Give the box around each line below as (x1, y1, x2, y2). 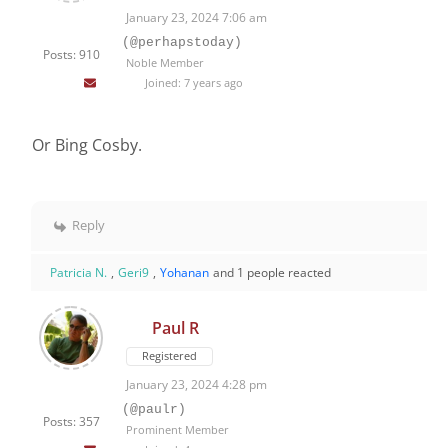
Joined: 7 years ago (141, 75, 243, 91)
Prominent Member (126, 422, 229, 438)
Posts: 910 (42, 46, 100, 64)
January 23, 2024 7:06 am (126, 9, 267, 27)
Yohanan (160, 264, 209, 282)
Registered (142, 348, 197, 364)
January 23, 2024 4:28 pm (126, 376, 267, 394)
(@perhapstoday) (122, 35, 242, 51)
